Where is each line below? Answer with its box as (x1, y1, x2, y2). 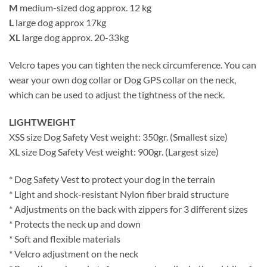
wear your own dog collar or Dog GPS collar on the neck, (9, 74, 236, 86)
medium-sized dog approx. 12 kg (18, 2, 151, 14)
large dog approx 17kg (15, 17, 106, 29)
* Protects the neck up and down (9, 218, 141, 229)
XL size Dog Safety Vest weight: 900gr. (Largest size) (9, 146, 219, 158)
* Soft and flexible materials (9, 232, 120, 244)
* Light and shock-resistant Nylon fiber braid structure (9, 188, 229, 200)
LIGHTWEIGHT (9, 116, 76, 128)
